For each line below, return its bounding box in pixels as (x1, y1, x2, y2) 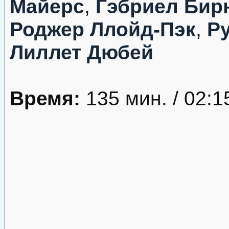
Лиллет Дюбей (10, 41, 153, 63)
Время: (10, 87, 80, 109)
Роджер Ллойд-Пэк (10, 18, 196, 40)
